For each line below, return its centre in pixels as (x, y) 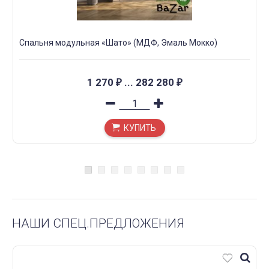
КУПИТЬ (140, 128)
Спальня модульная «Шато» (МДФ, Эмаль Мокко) (118, 43)
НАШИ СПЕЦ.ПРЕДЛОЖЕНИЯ (98, 224)
